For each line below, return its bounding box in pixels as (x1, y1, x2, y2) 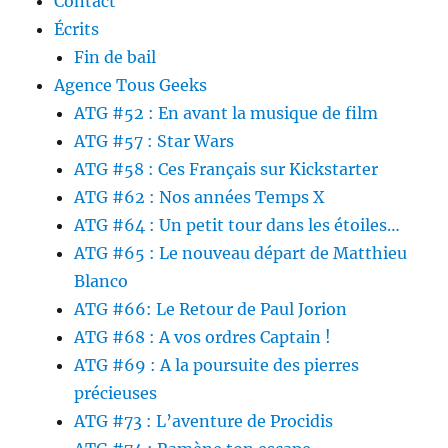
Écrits (54, 19, 100, 40)
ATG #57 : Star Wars (74, 131, 235, 152)
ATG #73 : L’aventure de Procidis (74, 411, 334, 432)
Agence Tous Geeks (54, 75, 208, 96)
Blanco (74, 271, 129, 292)
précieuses (74, 383, 158, 404)
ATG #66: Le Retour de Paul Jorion (74, 299, 348, 320)
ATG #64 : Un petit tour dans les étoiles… (74, 215, 401, 236)
